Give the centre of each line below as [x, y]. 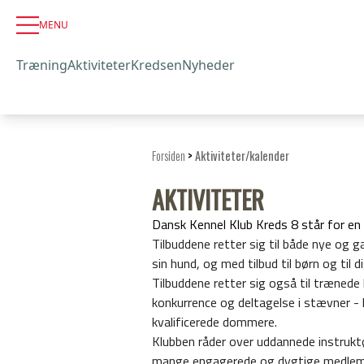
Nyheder [208, 65]
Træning [42, 65]
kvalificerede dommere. [214, 322]
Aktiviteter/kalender [242, 156]
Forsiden [168, 156]
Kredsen [156, 65]
